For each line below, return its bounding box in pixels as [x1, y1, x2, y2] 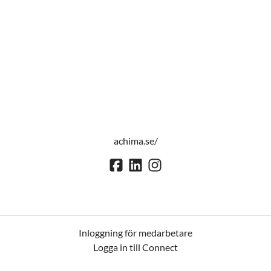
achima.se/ [113, 135, 158, 146]
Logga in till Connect [93, 241, 178, 253]
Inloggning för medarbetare [79, 227, 192, 239]
